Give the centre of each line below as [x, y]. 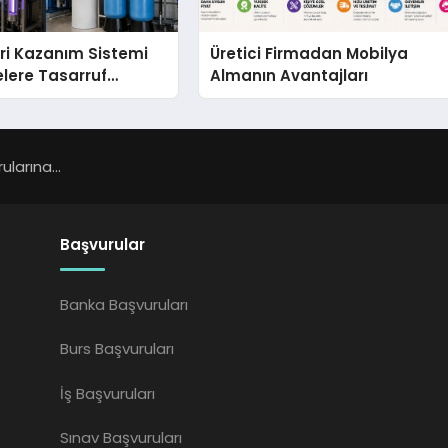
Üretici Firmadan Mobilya [309, 54]
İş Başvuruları [108, 393]
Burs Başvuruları [117, 349]
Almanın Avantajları [289, 76]
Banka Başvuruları [124, 304]
